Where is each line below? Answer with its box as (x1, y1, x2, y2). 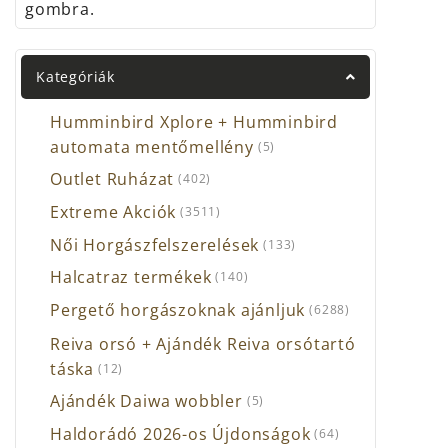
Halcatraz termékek (50, 266, 212, 289)
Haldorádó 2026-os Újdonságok (50, 423, 311, 446)
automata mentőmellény (50, 135, 254, 158)
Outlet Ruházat (50, 168, 175, 191)
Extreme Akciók (50, 201, 177, 224)
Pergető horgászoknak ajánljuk (50, 299, 306, 322)
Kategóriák (36, 67, 115, 87)
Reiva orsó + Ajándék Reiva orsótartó (50, 332, 356, 355)
